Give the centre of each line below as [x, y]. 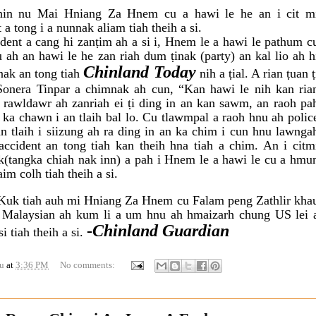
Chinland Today [140, 72]
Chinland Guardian [161, 230]
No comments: [89, 265]
